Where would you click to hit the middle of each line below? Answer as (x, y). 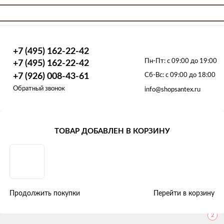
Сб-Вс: (154, 75)
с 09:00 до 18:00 (189, 75)
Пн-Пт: (155, 61)
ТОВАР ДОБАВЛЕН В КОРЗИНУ (112, 131)
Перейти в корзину (184, 193)
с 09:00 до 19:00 (191, 61)
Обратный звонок (39, 88)
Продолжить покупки (45, 193)
